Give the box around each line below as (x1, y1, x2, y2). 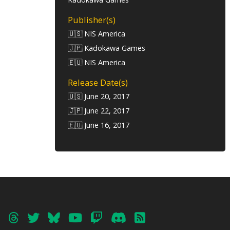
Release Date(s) (68, 76, 128, 89)
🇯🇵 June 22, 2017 (68, 106, 130, 116)
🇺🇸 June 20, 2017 (68, 91, 130, 102)
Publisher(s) (68, 13, 116, 26)
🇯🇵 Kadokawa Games (68, 43, 146, 53)
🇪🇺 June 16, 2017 (68, 120, 130, 130)
